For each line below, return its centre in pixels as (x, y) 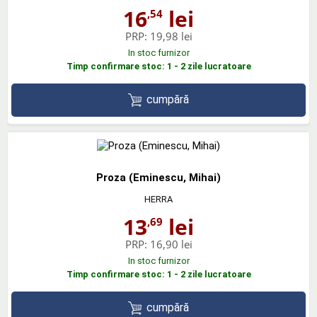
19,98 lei (171, 36)
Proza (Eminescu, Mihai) (158, 177)
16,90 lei (171, 244)
